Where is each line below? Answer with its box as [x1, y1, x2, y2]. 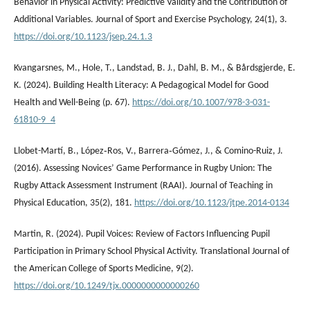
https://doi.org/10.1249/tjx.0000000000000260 [14, 280, 199, 291]
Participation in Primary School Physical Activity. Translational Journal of [14, 246, 289, 257]
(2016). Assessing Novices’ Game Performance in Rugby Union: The [14, 163, 272, 174]
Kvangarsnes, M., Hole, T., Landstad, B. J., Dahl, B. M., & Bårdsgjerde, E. [14, 62, 295, 73]
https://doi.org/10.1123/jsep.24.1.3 [14, 31, 152, 42]
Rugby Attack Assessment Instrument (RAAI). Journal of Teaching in [14, 180, 273, 191]
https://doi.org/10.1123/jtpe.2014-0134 [134, 197, 289, 208]
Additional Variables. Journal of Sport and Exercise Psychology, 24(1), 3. [14, 14, 287, 25]
